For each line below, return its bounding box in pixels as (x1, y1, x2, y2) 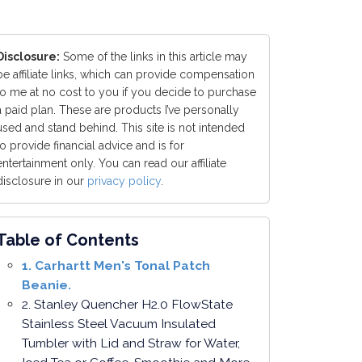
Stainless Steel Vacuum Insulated (22, 316, 216, 332)
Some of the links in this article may (60, 50, 247, 64)
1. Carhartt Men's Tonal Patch (22, 258, 210, 274)
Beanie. (22, 277, 71, 293)
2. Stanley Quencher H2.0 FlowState (22, 297, 233, 313)
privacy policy (87, 175, 161, 188)
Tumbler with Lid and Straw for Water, (22, 335, 240, 351)
